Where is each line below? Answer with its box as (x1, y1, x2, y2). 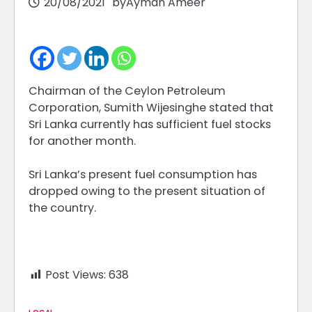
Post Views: (45, 267, 106, 283)
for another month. (29, 133, 136, 150)
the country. (29, 200, 96, 217)
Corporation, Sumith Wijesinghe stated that (29, 100, 274, 116)
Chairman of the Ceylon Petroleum (29, 83, 226, 100)
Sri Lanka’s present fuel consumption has (29, 166, 257, 183)
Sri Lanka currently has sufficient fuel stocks (29, 116, 271, 133)
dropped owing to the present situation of (29, 183, 265, 200)
